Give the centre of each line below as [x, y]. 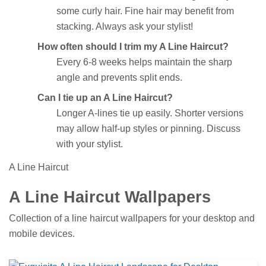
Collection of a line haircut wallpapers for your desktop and [132, 218]
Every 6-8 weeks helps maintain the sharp [144, 62]
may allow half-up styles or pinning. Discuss [148, 129]
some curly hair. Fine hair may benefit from [145, 11]
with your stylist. [90, 144]
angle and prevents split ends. [119, 78]
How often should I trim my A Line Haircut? [133, 47]
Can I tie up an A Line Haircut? [105, 98]
